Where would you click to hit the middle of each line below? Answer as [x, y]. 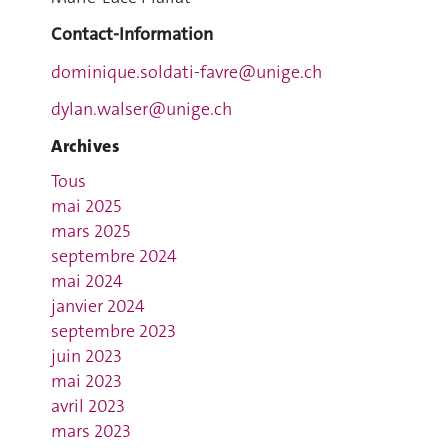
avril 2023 [87, 406]
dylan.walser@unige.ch [141, 109]
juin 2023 [86, 356]
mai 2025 [85, 206]
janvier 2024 [97, 306]
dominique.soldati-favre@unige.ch [186, 71]
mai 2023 [86, 381]
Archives [85, 145]
